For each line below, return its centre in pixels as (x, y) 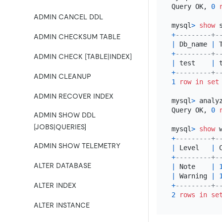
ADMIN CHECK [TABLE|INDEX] (83, 56)
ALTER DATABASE (62, 166)
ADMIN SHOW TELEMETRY (77, 146)
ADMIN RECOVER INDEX (74, 96)
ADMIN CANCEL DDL (68, 17)
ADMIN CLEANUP (62, 76)
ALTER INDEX (55, 185)
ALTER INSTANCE (62, 205)
